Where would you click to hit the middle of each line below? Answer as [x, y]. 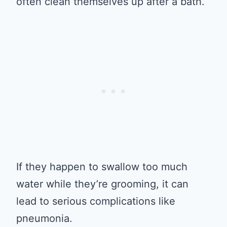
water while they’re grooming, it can [102, 184]
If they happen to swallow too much [102, 166]
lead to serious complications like [96, 201]
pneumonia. [44, 218]
